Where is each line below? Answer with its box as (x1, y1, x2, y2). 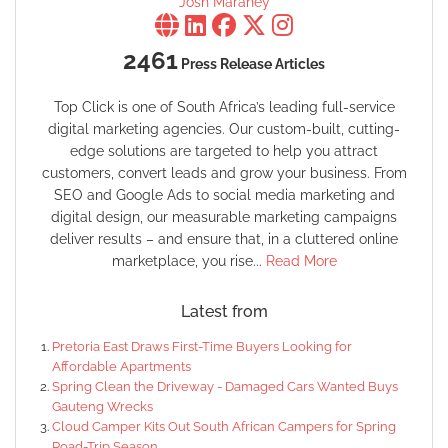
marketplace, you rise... (111, 252, 266, 269)
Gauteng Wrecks (52, 398, 153, 414)
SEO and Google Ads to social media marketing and (53, 186, 395, 203)
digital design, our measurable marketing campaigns (51, 208, 397, 225)
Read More (265, 252, 337, 269)
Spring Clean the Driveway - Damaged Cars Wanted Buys (52, 378, 398, 394)
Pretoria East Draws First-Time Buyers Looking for (52, 338, 352, 354)
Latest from (180, 301, 268, 321)
